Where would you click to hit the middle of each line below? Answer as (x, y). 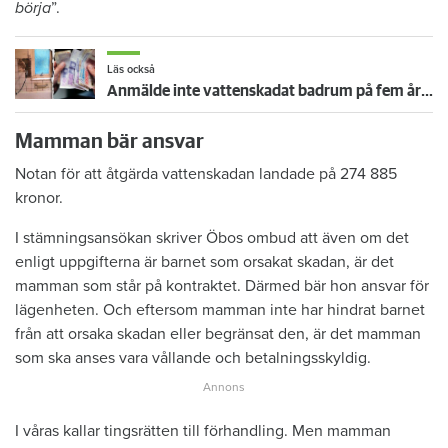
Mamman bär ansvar (109, 141)
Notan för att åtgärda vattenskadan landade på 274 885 (206, 173)
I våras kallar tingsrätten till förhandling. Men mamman (203, 430)
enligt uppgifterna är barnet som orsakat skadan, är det (204, 261)
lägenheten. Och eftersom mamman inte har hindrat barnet (220, 309)
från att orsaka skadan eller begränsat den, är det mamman (218, 333)
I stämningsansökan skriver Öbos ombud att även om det (212, 237)
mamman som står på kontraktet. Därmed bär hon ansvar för (222, 285)
